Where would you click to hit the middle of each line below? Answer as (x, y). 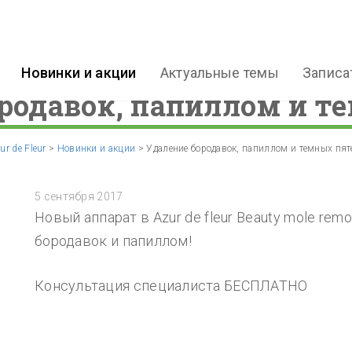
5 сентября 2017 (79, 196)
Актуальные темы (219, 73)
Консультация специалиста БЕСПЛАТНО (171, 286)
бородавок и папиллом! (114, 241)
